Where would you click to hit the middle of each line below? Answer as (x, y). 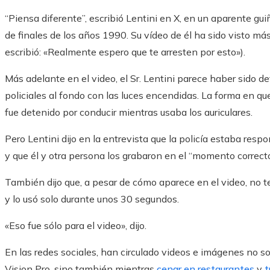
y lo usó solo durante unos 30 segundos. (92, 199)
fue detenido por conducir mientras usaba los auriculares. (129, 112)
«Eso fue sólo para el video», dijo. (76, 226)
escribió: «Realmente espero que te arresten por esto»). (125, 52)
